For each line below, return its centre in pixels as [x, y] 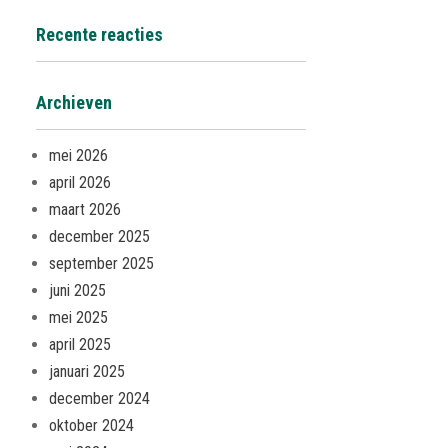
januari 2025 [87, 371]
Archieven [74, 102]
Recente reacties [99, 34]
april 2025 [80, 344]
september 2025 [101, 263]
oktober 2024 [91, 425]
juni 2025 [77, 290]
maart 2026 [85, 209]
